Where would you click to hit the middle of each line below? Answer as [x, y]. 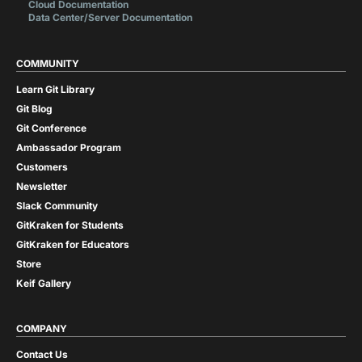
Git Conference [51, 128]
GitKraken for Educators [73, 245]
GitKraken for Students [70, 225]
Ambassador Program [69, 148]
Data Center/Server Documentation [110, 18]
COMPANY [42, 328]
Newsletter [42, 187]
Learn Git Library [55, 90]
